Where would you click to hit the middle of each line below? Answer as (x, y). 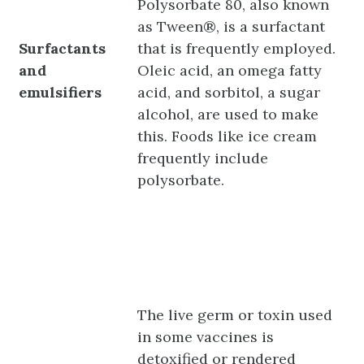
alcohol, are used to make (228, 114)
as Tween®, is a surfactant (232, 26)
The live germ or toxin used (235, 314)
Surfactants (63, 48)
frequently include (203, 158)
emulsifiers (61, 92)
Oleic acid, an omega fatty (230, 70)
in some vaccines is (206, 336)
